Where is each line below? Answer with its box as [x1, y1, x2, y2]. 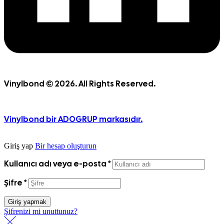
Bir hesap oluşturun [35, 141, 96, 150]
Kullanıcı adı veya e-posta [4, 158, 108, 169]
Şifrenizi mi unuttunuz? [4, 207, 77, 216]
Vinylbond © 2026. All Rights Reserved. [4, 78, 155, 89]
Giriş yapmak [8, 198, 46, 206]
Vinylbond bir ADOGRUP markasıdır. [4, 114, 142, 125]
